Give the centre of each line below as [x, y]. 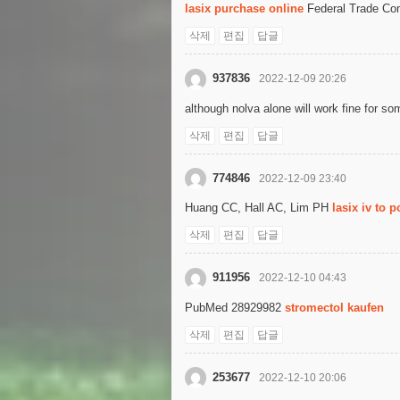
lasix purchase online [244, 8]
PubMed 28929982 [235, 307]
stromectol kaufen [334, 307]
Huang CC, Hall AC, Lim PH [258, 208]
